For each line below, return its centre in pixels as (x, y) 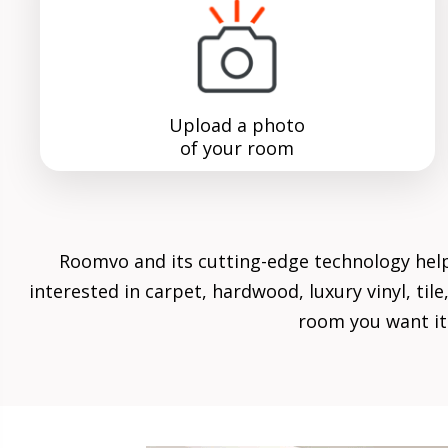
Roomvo (93, 261)
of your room (237, 148)
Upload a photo (237, 125)
